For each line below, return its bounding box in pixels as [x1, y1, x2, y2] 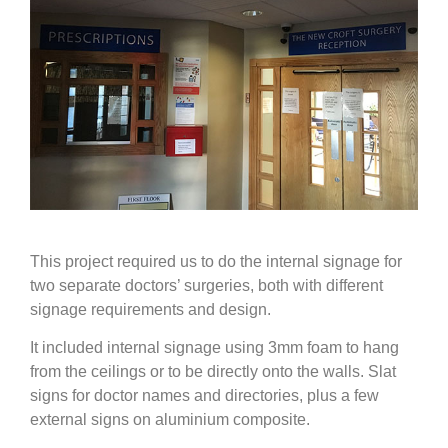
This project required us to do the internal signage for [30, 253, 402, 271]
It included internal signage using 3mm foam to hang [30, 339, 399, 357]
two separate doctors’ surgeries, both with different [30, 277, 383, 295]
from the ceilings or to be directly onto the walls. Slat [30, 363, 396, 381]
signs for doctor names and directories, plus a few [30, 387, 379, 405]
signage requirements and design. [30, 301, 271, 319]
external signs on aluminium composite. [30, 411, 310, 429]
